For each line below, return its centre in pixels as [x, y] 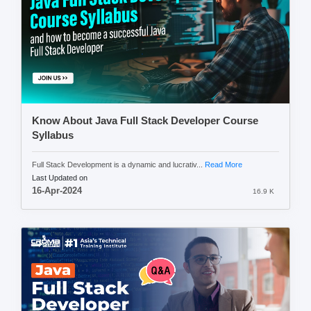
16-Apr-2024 [57, 191]
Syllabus [53, 135]
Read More [224, 164]
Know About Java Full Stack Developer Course [145, 120]
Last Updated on [60, 177]
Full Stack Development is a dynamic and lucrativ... [118, 164]
